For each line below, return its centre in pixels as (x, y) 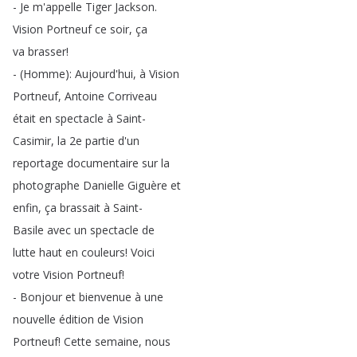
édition (76, 319)
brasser (47, 51)
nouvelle (34, 319)
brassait (80, 208)
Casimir (32, 141)
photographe (46, 185)
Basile (28, 230)
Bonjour (41, 297)
